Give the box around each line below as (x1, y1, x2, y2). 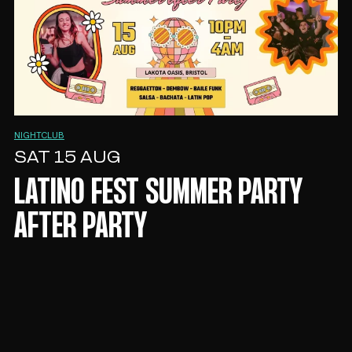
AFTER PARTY (13, 211, 147, 244)
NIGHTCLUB (13, 130, 64, 141)
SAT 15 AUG (13, 148, 120, 167)
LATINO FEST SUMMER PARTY (13, 178, 302, 210)
